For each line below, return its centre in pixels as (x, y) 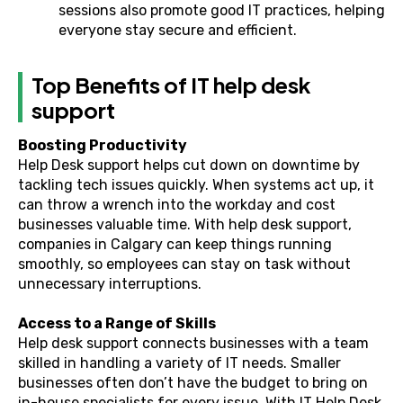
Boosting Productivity (103, 145)
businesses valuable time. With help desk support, (185, 224)
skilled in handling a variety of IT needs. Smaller (179, 363)
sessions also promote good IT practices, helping (222, 10)
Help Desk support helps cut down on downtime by (189, 165)
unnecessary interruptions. (110, 284)
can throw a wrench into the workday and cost (177, 205)
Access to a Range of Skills (117, 323)
